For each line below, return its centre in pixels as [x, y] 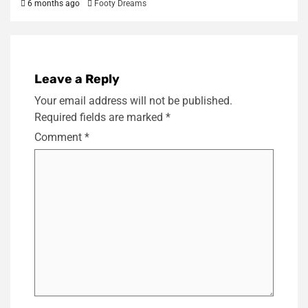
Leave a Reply [77, 79]
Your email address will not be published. [133, 100]
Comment [59, 137]
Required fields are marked [100, 117]
